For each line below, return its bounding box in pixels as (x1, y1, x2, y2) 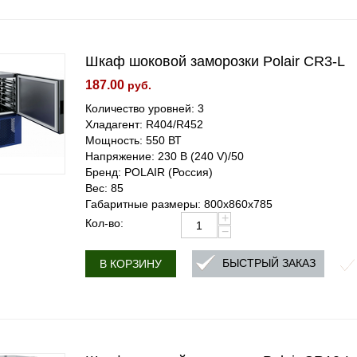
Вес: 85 (85, 182, 124, 194)
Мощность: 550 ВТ (85, 134, 182, 147)
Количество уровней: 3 (85, 102, 205, 115)
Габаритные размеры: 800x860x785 (85, 198, 273, 210)
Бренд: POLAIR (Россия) (85, 166, 214, 178)
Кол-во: (85, 217, 124, 229)
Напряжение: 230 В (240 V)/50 (85, 150, 245, 163)
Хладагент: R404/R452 (85, 118, 204, 131)
